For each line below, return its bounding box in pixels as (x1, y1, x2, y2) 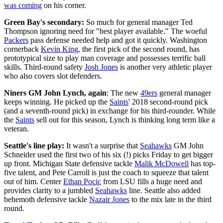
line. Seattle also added (127, 186, 201, 195)
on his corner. (42, 1, 86, 10)
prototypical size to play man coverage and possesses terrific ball (4, 54, 206, 63)
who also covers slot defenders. (4, 72, 102, 81)
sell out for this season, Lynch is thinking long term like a (34, 115, 215, 124)
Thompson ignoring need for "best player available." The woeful (4, 27, 207, 36)
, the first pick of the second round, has (78, 45, 200, 54)
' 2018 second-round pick (128, 98, 208, 107)
